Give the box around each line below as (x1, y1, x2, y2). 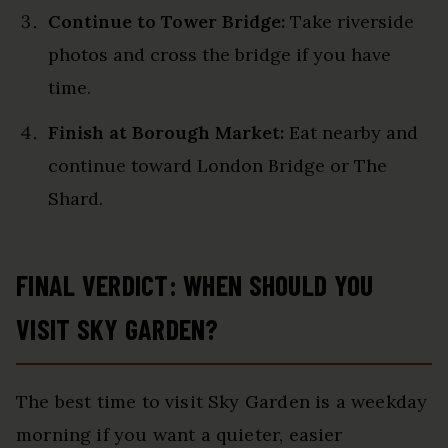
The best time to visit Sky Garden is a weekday (16, 390, 428, 414)
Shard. (48, 187, 103, 211)
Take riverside (285, 10, 414, 34)
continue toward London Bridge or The (48, 154, 387, 178)
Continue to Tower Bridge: (48, 10, 285, 34)
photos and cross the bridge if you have (48, 43, 391, 67)
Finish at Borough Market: (48, 121, 284, 145)
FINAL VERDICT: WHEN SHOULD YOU (16, 268, 374, 303)
